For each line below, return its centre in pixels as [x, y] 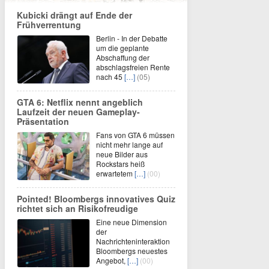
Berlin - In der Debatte [132, 38]
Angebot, [112, 261]
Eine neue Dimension [131, 222]
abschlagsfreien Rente [133, 67]
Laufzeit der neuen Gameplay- [78, 112]
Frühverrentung [49, 25]
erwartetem [115, 174]
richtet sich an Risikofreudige [77, 209]
